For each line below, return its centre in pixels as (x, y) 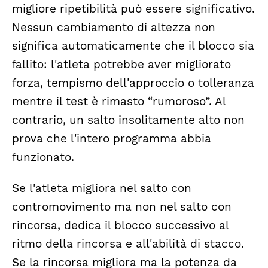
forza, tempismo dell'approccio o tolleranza (133, 83)
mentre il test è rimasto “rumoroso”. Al (119, 102)
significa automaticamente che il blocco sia (133, 46)
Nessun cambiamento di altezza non (114, 28)
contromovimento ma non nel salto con (122, 207)
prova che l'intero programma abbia (112, 139)
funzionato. (43, 158)
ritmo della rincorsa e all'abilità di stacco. (128, 244)
